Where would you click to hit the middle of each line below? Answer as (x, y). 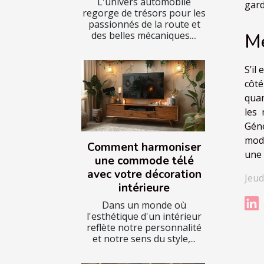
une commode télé (144, 161)
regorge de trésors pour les (144, 13)
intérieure (144, 188)
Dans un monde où (144, 205)
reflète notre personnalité (144, 227)
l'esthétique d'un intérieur (144, 216)
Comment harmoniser (144, 147)
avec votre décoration (144, 174)
